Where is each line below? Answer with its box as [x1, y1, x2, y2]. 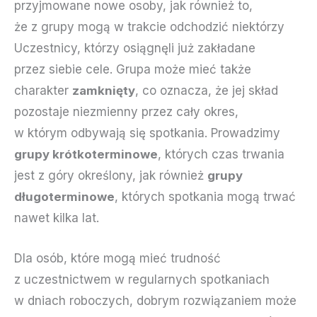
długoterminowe [14, 190, 115, 204]
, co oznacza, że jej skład [135, 83, 278, 98]
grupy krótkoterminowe [14, 147, 158, 162]
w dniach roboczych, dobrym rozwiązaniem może [14, 294, 296, 309]
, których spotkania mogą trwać [115, 190, 296, 204]
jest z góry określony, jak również [14, 168, 207, 183]
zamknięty [72, 83, 135, 98]
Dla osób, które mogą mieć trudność [14, 251, 221, 266]
